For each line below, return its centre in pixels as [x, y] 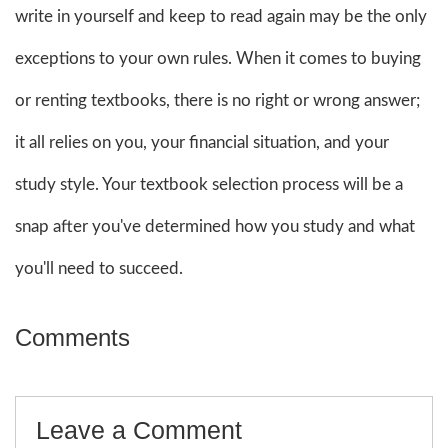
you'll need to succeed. [99, 268]
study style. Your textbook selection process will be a [209, 184]
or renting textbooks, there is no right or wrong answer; [217, 100]
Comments [72, 337]
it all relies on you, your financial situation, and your [202, 142]
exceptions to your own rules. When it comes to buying [218, 58]
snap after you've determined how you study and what [215, 226]
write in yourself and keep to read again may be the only [221, 16]
